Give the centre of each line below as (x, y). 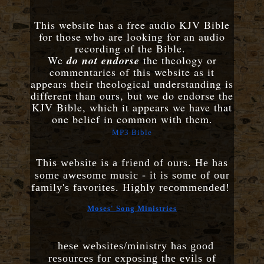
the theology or (178, 60)
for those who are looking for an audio (132, 37)
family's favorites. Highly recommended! (132, 188)
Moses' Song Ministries (132, 208)
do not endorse (103, 61)
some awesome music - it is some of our (132, 175)
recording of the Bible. (132, 49)
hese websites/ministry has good (136, 246)
